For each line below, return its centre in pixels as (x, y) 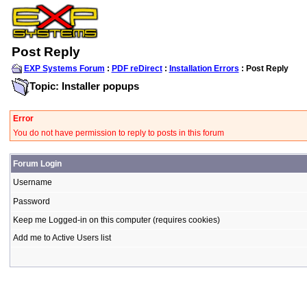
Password (31, 201)
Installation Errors (204, 69)
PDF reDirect (137, 69)
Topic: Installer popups (84, 86)
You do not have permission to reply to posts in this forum (118, 133)
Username (32, 182)
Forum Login (37, 164)
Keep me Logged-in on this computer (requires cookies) (116, 220)
